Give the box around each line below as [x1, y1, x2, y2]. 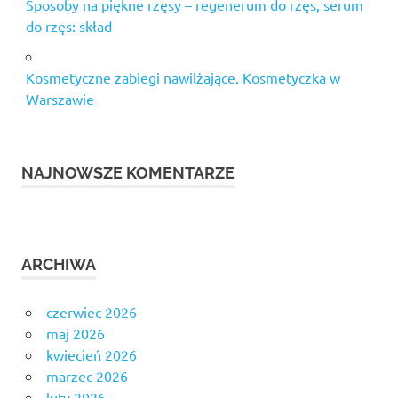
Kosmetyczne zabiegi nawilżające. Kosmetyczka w [25, 68, 340, 86]
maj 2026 [45, 323, 105, 342]
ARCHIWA [21, 254, 96, 274]
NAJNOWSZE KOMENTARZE [21, 163, 235, 182]
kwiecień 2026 [45, 345, 137, 363]
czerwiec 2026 [45, 302, 137, 321]
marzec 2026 [45, 366, 128, 385]
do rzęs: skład [25, 16, 112, 35]
